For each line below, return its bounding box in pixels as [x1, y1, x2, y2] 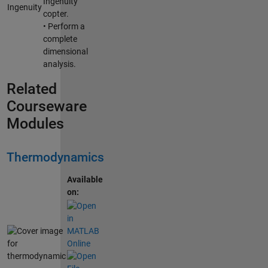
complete [42, 33, 77, 44]
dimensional [42, 46, 88, 56]
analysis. [42, 59, 76, 69]
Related [6, 80, 57, 98]
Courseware [6, 97, 87, 115]
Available [66, 175, 103, 185]
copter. [42, 8, 69, 19]
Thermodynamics [6, 150, 104, 165]
